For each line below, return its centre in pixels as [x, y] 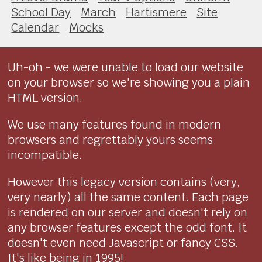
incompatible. [45, 155]
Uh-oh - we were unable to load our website [126, 67]
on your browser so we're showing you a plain [129, 82]
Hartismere [156, 12]
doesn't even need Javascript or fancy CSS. [123, 242]
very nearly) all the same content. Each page [128, 197]
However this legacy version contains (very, [124, 182]
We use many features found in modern [115, 124]
